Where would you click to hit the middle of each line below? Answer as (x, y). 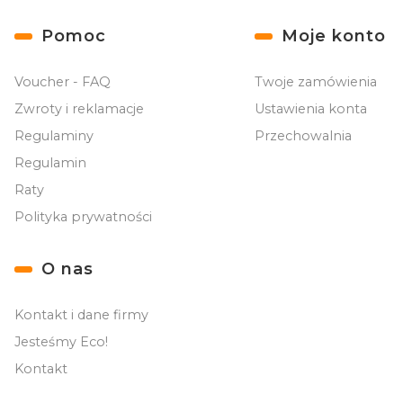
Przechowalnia (303, 136)
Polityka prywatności (83, 217)
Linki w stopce (80, 35)
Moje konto (333, 36)
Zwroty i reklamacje (79, 109)
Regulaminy (54, 136)
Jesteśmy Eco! (61, 342)
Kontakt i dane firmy (81, 315)
